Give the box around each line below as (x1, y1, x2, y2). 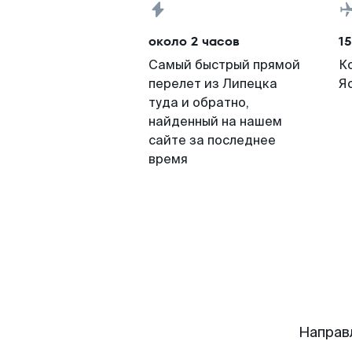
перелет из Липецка (148, 75, 277, 92)
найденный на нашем (148, 113, 282, 130)
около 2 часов (148, 32, 240, 50)
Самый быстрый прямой (148, 57, 300, 73)
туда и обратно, (148, 94, 249, 111)
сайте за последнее (148, 132, 276, 148)
